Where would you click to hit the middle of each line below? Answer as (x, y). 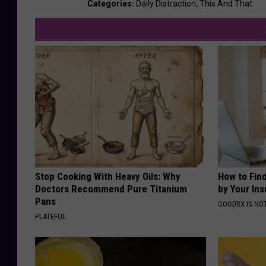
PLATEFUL (50, 216)
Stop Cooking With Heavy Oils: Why (108, 176)
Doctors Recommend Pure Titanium (111, 189)
